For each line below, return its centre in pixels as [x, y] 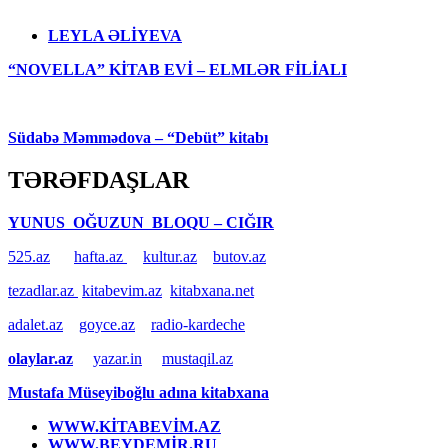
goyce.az [107, 324]
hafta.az [100, 256]
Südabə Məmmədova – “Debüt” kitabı [138, 137]
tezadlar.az [43, 290]
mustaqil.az [197, 358]
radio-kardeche [198, 324]
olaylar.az [40, 358]
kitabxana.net [212, 290]
